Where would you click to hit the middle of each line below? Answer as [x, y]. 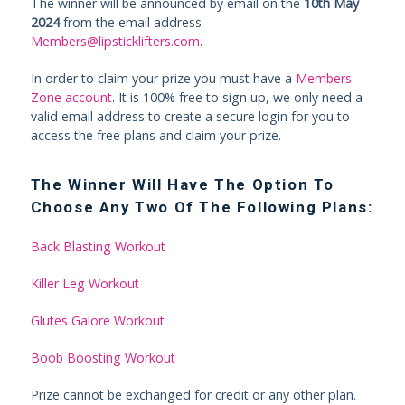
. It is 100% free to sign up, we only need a [237, 97]
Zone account [71, 97]
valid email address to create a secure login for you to [190, 116]
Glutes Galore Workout [97, 320]
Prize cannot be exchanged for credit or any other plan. [193, 395]
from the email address [130, 22]
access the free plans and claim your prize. [155, 135]
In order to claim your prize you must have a [163, 78]
